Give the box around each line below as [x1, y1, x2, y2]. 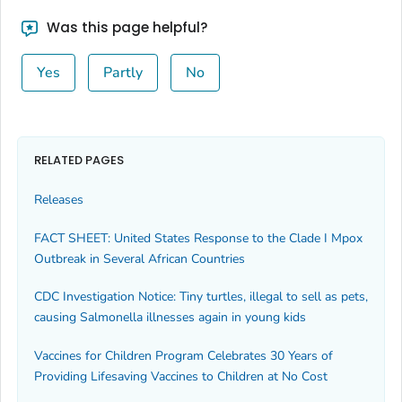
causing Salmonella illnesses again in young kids [34, 309, 306, 327]
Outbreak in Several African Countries [34, 249, 245, 267]
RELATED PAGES [34, 151, 124, 169]
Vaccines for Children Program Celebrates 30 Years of [34, 346, 333, 364]
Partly [102, 63, 143, 83]
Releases [34, 191, 83, 209]
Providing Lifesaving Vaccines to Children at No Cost [34, 367, 328, 385]
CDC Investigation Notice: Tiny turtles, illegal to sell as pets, [34, 288, 368, 306]
